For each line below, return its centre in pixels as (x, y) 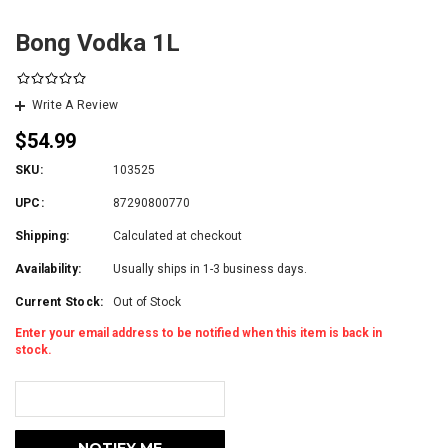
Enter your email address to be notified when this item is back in (198, 333)
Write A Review (75, 105)
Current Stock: (59, 302)
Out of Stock (147, 302)
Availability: (48, 269)
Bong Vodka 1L (97, 43)
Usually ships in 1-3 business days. (210, 269)
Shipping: (42, 236)
